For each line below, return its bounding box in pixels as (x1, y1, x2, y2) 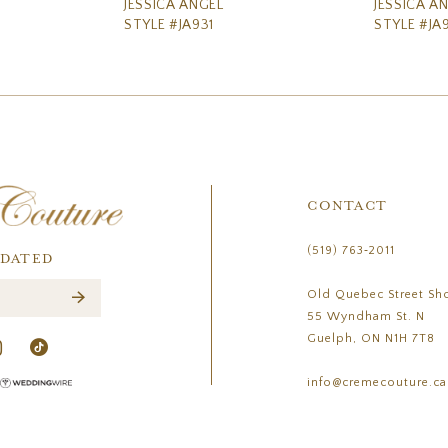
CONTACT (307, 198, 388, 214)
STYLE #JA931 (124, 16, 214, 33)
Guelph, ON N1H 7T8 (307, 331, 436, 345)
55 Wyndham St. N (307, 309, 426, 323)
